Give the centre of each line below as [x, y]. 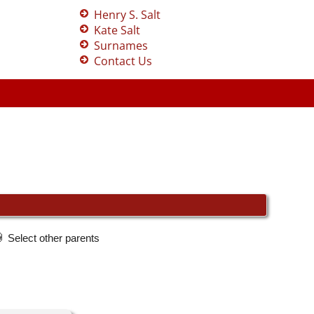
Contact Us [123, 61]
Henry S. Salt [128, 15]
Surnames [121, 46]
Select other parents [55, 238]
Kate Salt [117, 30]
